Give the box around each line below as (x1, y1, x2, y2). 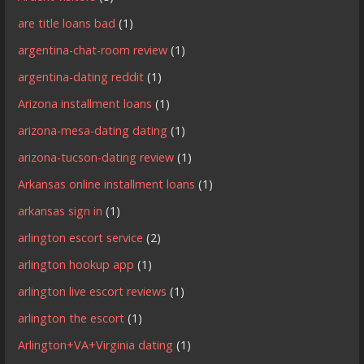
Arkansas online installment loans (18, 175, 196, 192)
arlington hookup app (18, 256, 135, 272)
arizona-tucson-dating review (18, 149, 175, 165)
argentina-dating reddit (18, 68, 145, 84)
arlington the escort (18, 310, 125, 326)
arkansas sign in (18, 202, 103, 219)
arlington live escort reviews (18, 283, 167, 299)
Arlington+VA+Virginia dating (18, 336, 174, 353)
